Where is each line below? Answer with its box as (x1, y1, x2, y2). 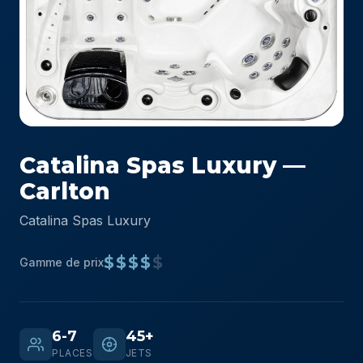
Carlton (19, 177, 110, 205)
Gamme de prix (19, 255, 104, 269)
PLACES (52, 347, 93, 359)
